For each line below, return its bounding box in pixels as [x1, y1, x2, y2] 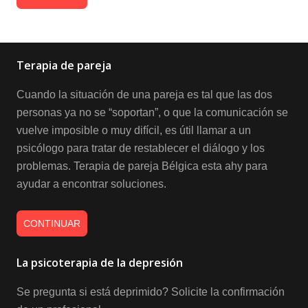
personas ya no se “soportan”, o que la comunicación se [16, 106, 288, 118]
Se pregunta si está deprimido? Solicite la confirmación [16, 285, 285, 298]
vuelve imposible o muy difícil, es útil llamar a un [16, 124, 251, 136]
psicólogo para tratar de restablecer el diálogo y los [16, 142, 265, 154]
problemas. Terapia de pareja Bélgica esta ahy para [16, 159, 267, 172]
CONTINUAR [23, 217, 80, 229]
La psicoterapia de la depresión [16, 254, 183, 270]
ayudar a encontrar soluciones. [16, 177, 166, 190]
